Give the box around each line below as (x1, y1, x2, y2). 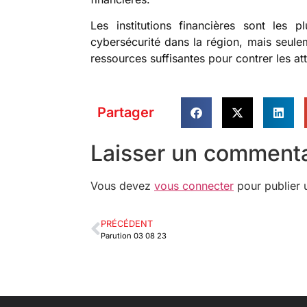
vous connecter (154, 178, 234, 193)
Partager (97, 104, 154, 121)
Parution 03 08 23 (101, 231, 167, 241)
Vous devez (90, 178, 154, 193)
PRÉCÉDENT (101, 219, 153, 230)
